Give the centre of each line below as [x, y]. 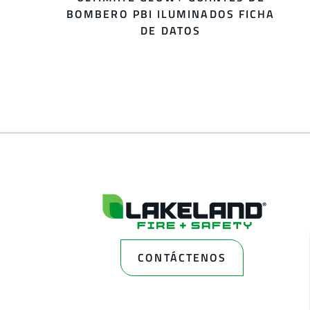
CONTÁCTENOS [182, 257]
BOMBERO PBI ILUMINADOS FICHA [171, 13]
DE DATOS [171, 30]
